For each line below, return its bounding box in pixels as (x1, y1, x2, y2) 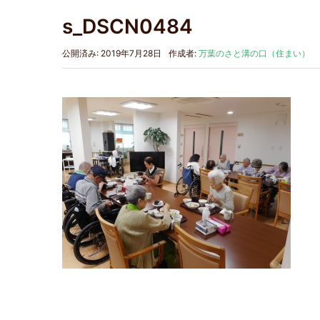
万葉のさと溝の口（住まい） (199, 47, 310, 59)
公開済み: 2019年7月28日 (62, 47, 161, 59)
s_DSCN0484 (62, 14, 193, 39)
